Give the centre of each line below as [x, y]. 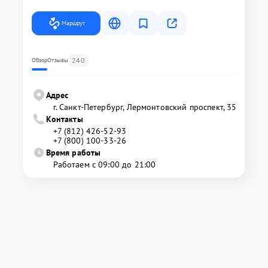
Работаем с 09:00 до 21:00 [104, 164]
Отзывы [58, 60]
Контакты [64, 119]
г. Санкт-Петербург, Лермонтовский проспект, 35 [145, 107]
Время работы [73, 152]
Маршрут [73, 23]
